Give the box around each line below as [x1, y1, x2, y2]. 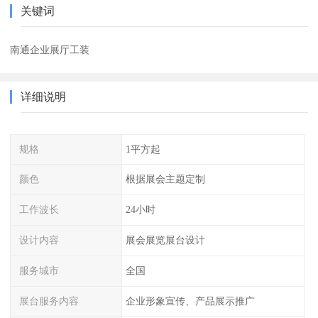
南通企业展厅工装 [10, 43, 90, 55]
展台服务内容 [19, 295, 79, 307]
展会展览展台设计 [125, 234, 205, 246]
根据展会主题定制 [125, 173, 205, 185]
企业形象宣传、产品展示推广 [125, 295, 255, 307]
